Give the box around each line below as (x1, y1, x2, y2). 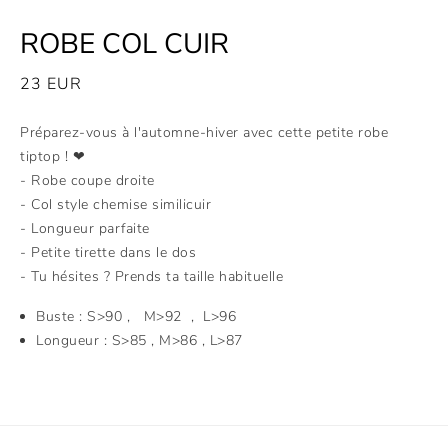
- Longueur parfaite (20, 218, 150, 238)
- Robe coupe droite (20, 170, 155, 190)
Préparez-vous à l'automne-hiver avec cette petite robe (20, 122, 388, 142)
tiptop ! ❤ (20, 146, 85, 166)
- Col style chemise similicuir (20, 194, 211, 214)
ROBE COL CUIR (20, 24, 229, 63)
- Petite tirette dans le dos (20, 242, 196, 262)
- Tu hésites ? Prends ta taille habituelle (20, 266, 283, 286)
